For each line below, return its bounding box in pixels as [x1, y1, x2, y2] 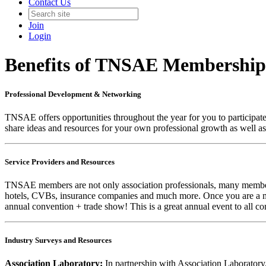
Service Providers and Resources [5, 157, 115, 166]
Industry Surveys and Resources [5, 236, 112, 245]
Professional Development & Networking [5, 89, 141, 99]
